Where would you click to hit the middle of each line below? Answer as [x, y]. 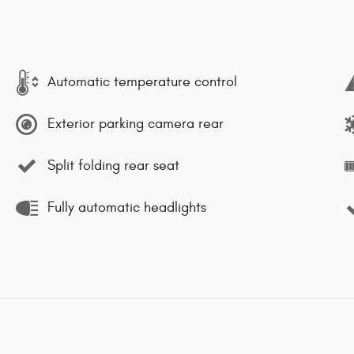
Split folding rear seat [113, 166]
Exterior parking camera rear [136, 124]
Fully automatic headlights [127, 208]
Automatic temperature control [142, 82]
